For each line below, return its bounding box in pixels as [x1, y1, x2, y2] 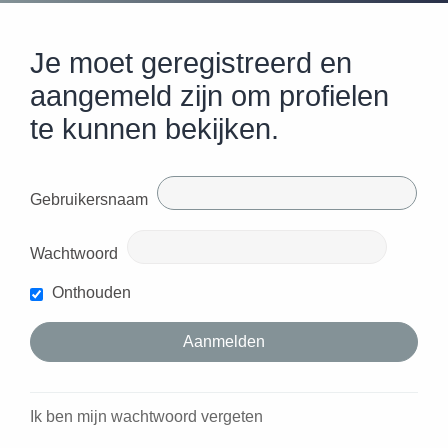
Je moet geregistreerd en [30, 47, 352, 80]
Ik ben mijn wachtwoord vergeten [30, 408, 263, 426]
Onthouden [48, 284, 131, 302]
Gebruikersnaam [30, 191, 148, 209]
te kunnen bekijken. [30, 113, 279, 146]
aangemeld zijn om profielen [30, 80, 389, 113]
